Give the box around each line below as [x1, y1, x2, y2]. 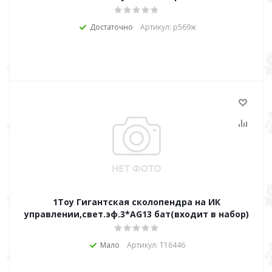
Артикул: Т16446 [127, 240, 185, 250]
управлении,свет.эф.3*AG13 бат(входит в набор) [24, 208, 249, 220]
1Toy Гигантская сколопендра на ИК [53, 196, 220, 208]
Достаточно [89, 22, 133, 32]
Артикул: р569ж [140, 22, 196, 32]
